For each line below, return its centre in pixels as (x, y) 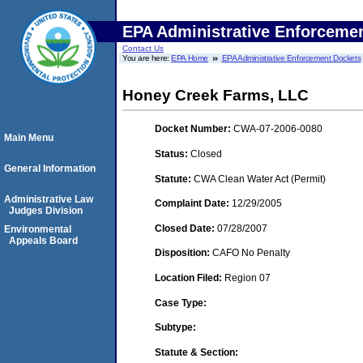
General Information (50, 169)
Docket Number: (194, 129)
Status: (173, 154)
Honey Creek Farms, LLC (216, 95)
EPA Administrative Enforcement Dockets (291, 58)
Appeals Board (43, 241)
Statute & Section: (196, 352)
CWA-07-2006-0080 (278, 129)
